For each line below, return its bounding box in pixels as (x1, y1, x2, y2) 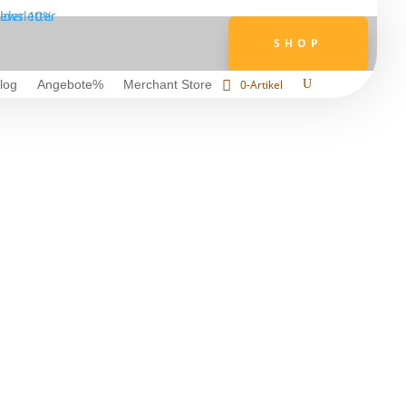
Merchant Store (123, 77, 212, 92)
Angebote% (37, 77, 103, 92)
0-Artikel (240, 76, 283, 92)
